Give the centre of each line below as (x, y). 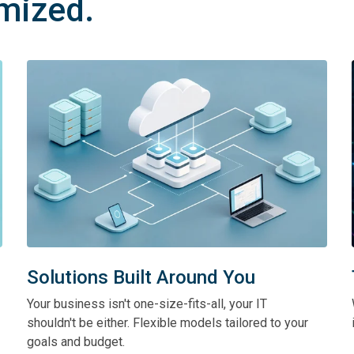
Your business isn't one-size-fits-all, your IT (147, 304)
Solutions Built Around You (141, 277)
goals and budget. (76, 342)
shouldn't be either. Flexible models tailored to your (168, 323)
